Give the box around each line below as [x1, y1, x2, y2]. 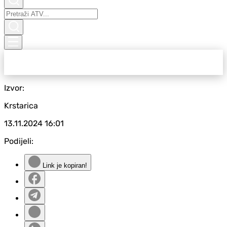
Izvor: [4, 83, 24, 93]
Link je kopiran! [41, 162, 87, 169]
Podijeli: [4, 136, 33, 146]
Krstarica [4, 101, 38, 110]
